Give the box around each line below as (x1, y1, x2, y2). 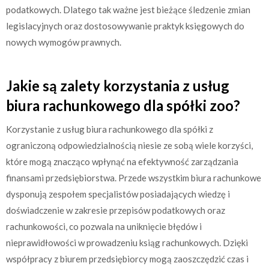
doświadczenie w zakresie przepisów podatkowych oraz (6, 205, 225, 216)
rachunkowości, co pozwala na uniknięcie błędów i (6, 221, 202, 232)
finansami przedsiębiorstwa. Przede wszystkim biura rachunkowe (6, 172, 261, 184)
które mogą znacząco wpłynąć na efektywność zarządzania (6, 156, 238, 168)
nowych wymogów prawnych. (6, 36, 121, 47)
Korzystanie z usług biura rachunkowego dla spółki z (6, 124, 213, 135)
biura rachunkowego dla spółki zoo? (6, 97, 240, 115)
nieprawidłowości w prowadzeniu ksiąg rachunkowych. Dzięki (6, 237, 248, 249)
